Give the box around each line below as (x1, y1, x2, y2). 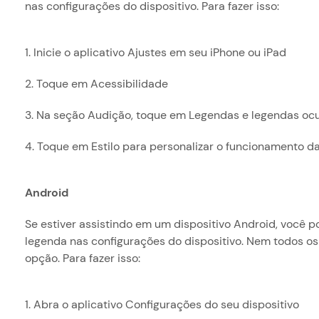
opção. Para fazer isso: (24, 251, 140, 266)
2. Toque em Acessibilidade (24, 76, 168, 91)
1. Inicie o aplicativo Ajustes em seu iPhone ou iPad (24, 45, 286, 60)
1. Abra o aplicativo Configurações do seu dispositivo (24, 297, 299, 312)
